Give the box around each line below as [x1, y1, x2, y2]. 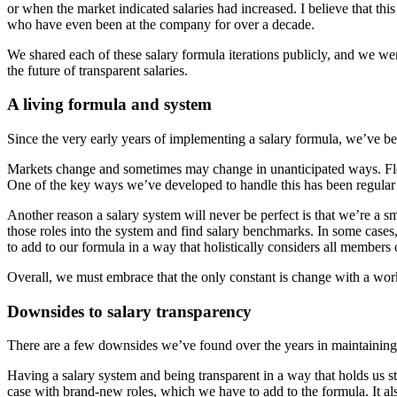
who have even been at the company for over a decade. [7, 16, 315, 32]
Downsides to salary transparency [7, 301, 252, 321]
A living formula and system [7, 95, 212, 114]
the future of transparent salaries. [7, 62, 188, 78]
